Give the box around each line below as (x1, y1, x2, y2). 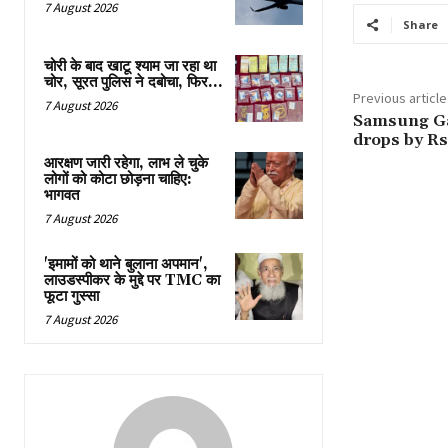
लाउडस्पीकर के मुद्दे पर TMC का (44, 270, 220, 290)
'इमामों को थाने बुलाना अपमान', (44, 254, 208, 274)
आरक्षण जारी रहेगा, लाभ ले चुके (44, 153, 208, 173)
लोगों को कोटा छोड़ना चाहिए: (44, 169, 192, 189)
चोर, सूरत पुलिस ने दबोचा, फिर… (44, 72, 222, 92)
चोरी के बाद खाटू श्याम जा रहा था (44, 56, 216, 76)
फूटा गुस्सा (44, 286, 99, 306)
